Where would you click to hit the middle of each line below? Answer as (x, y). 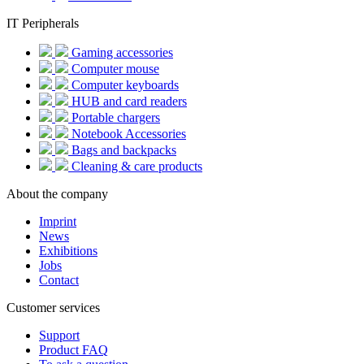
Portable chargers (114, 118)
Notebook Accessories (127, 134)
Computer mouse (114, 69)
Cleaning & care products (135, 167)
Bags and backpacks (122, 150)
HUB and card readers (128, 102)
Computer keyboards (123, 85)
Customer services (53, 308)
